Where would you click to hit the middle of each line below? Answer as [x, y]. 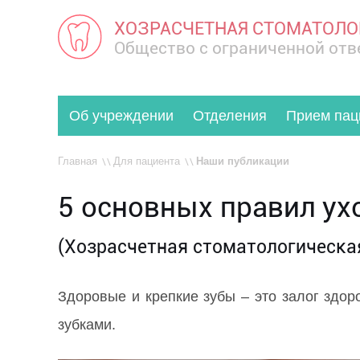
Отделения [230, 116]
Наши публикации [243, 161]
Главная [78, 161]
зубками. [87, 325]
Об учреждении [122, 116]
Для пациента [147, 161]
